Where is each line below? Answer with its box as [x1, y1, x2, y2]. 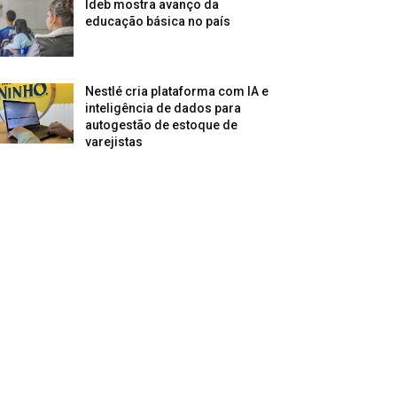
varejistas [85, 134, 144, 149]
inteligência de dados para [85, 100, 242, 115]
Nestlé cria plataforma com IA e [85, 83, 269, 98]
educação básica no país [85, 13, 231, 28]
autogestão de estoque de [85, 117, 238, 132]
